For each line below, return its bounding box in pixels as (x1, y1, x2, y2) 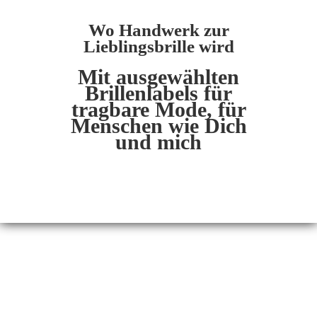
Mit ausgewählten (78, 65, 239, 88)
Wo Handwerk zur (88, 21, 229, 40)
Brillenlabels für (85, 81, 232, 105)
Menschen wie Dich (70, 114, 247, 137)
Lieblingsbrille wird (83, 37, 234, 56)
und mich (115, 130, 202, 154)
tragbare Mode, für (71, 98, 246, 121)
